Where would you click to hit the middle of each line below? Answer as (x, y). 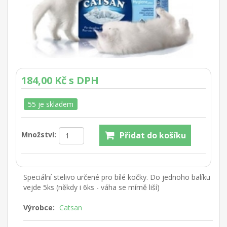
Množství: (39, 134)
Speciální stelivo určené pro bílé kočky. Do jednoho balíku (117, 177)
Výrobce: (39, 207)
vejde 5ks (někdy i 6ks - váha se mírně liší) (91, 187)
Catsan (71, 207)
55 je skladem (51, 104)
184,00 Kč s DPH (60, 80)
